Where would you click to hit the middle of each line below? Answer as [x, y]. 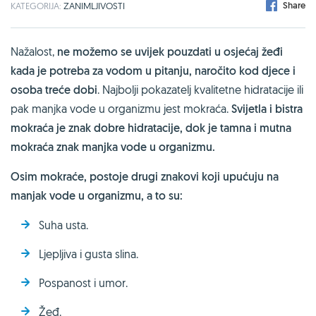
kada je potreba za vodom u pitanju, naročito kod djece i [153, 71]
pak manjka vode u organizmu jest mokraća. [121, 108]
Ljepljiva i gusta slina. [89, 254]
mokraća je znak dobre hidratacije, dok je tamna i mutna [151, 128]
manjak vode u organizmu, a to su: [97, 195]
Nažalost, [34, 51]
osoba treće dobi [54, 90]
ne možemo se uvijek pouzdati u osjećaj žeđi [170, 51]
